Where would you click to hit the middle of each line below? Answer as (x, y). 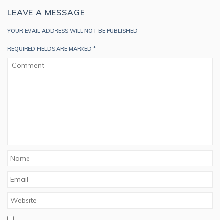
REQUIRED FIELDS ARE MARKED (50, 49)
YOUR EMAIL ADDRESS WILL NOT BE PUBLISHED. (73, 31)
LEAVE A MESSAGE (46, 12)
